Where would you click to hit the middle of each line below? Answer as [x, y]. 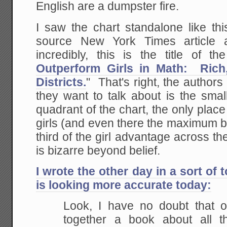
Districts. [61, 82]
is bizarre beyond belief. [98, 150]
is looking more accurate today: [124, 185]
